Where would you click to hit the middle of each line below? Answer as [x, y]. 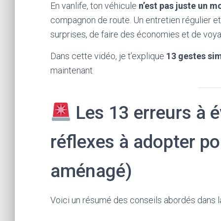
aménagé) [91, 171]
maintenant [72, 70]
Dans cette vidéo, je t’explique [108, 56]
